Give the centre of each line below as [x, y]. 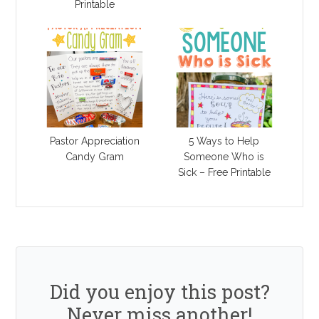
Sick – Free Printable [224, 173]
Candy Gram [95, 157]
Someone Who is [224, 157]
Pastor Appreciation [95, 141]
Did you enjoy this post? [159, 292]
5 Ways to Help [224, 141]
